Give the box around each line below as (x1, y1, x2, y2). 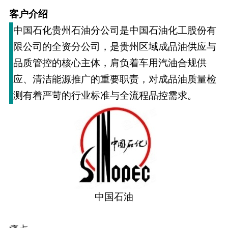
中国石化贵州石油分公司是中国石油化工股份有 (13, 24, 216, 36)
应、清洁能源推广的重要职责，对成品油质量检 (13, 73, 216, 84)
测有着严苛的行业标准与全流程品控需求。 (13, 90, 197, 101)
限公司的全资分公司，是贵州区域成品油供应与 (13, 41, 216, 52)
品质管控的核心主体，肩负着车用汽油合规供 (13, 57, 207, 68)
